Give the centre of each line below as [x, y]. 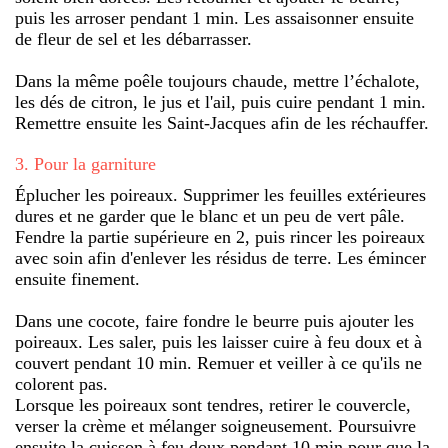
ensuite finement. [77, 278]
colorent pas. [61, 383]
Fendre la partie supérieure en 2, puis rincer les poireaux [220, 236]
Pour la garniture [95, 163]
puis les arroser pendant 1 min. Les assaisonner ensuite [214, 17]
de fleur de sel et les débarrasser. [133, 38]
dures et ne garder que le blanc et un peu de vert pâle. [210, 215]
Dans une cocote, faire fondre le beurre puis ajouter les [214, 320]
